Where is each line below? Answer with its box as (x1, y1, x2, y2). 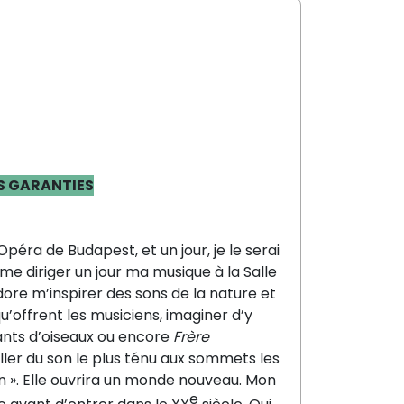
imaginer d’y (166, 304, 252, 326)
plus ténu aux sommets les (92, 347, 280, 369)
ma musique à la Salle (125, 261, 277, 282)
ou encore (97, 326, 173, 347)
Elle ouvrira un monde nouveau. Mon (23, 369, 276, 390)
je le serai (214, 239, 280, 261)
